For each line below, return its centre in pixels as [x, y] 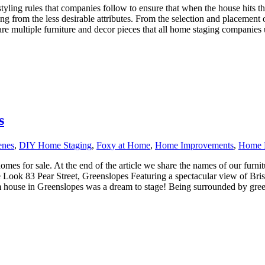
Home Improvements [194, 146]
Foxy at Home [123, 146]
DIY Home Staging [55, 146]
